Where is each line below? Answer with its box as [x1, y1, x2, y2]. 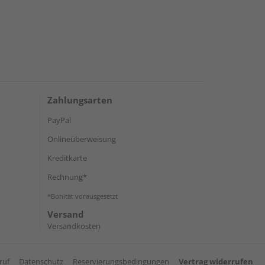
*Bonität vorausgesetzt [47, 192, 118, 201]
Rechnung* [47, 172, 87, 183]
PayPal [47, 115, 71, 126]
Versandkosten [47, 221, 101, 232]
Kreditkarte [47, 153, 87, 164]
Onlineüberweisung [47, 134, 116, 145]
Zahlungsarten [47, 94, 112, 106]
